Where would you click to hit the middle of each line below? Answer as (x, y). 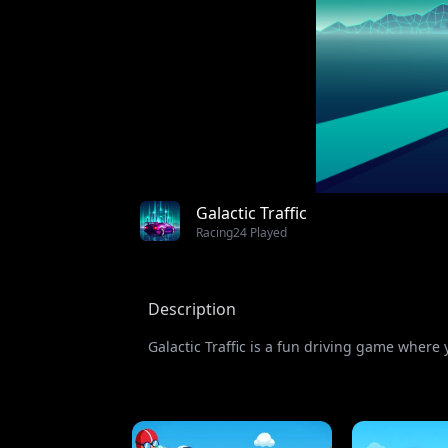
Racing (214, 233)
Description (192, 309)
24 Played (260, 233)
